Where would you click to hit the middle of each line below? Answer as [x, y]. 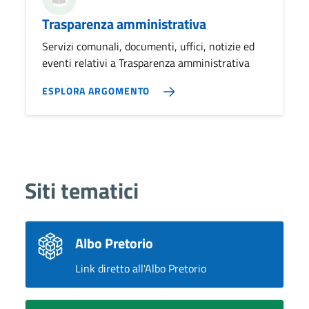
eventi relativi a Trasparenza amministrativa [146, 63]
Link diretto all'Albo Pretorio [141, 268]
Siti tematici [82, 190]
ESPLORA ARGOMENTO [96, 90]
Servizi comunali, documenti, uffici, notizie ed [148, 46]
